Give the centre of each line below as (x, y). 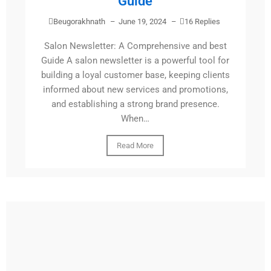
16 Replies (203, 22)
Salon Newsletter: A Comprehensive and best (135, 46)
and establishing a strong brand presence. (135, 104)
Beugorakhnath (80, 22)
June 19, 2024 (143, 22)
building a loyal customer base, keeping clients (135, 75)
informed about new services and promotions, (135, 90)
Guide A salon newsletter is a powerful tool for (135, 61)
